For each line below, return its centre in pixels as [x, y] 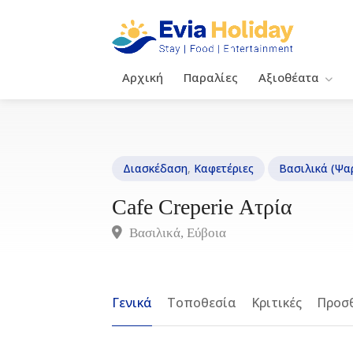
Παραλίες [211, 77]
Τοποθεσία [202, 303]
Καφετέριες [224, 168]
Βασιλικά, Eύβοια [176, 233]
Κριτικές [277, 303]
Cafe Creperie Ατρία [202, 207]
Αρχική [143, 77]
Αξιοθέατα [289, 77]
